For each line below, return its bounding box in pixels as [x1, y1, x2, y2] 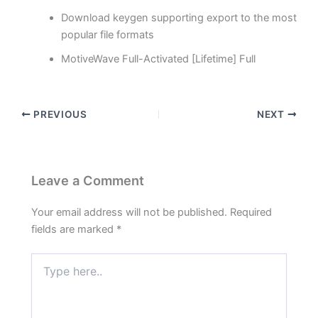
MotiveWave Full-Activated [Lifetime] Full [61, 53, 256, 66]
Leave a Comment [31, 172, 145, 188]
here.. [31, 267, 57, 280]
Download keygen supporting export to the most [61, 11, 297, 25]
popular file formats [61, 28, 155, 42]
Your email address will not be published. [31, 205, 228, 219]
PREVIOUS [31, 109, 87, 121]
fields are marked [31, 222, 117, 236]
